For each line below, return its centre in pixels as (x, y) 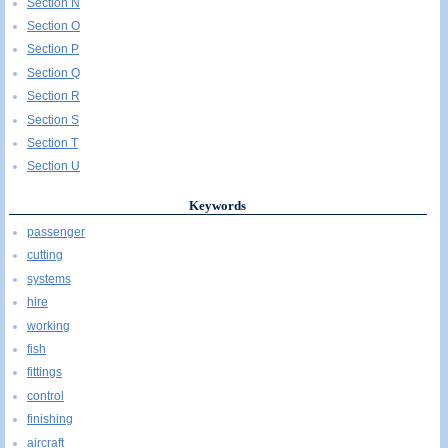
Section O (53, 26)
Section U (53, 166)
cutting (45, 255)
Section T (52, 142)
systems (49, 278)
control (45, 395)
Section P (53, 49)
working (48, 325)
